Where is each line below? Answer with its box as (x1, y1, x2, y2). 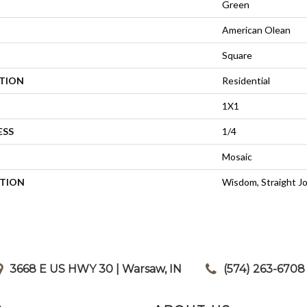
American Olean (222, 24, 291, 36)
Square (222, 49, 252, 62)
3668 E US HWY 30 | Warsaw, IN (10, 262, 182, 276)
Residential (222, 75, 270, 87)
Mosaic (222, 151, 252, 163)
